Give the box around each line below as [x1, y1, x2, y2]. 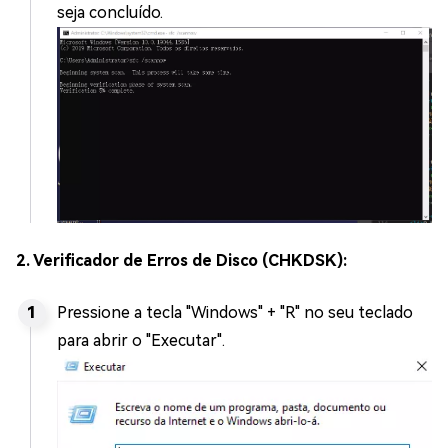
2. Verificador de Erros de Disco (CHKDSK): [16, 250, 347, 270]
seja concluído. [57, 2, 163, 22]
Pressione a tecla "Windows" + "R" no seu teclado [57, 302, 413, 322]
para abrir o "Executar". [57, 330, 225, 350]
